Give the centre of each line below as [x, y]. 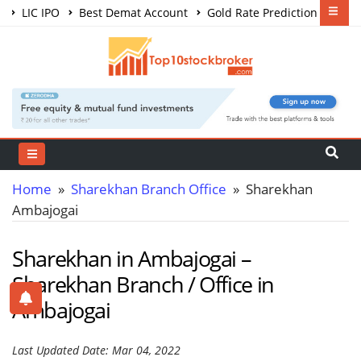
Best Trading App [205, 38]
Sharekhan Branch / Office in [143, 284]
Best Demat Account [132, 12]
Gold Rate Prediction [261, 12]
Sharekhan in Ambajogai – [132, 258]
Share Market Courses [85, 38]
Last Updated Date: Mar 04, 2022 [96, 350]
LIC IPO [39, 12]
